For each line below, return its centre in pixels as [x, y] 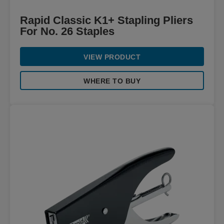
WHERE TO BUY [112, 81]
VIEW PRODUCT [112, 57]
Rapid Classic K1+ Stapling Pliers [106, 20]
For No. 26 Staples [67, 31]
